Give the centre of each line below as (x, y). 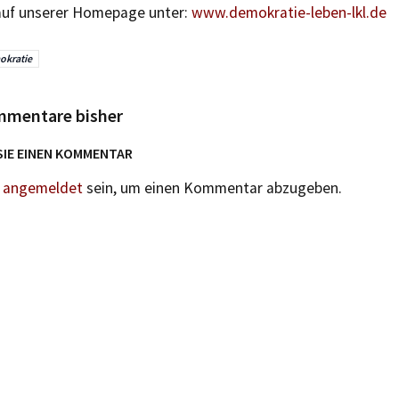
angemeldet (43, 188)
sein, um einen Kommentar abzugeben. (212, 188)
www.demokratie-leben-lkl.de (289, 12)
